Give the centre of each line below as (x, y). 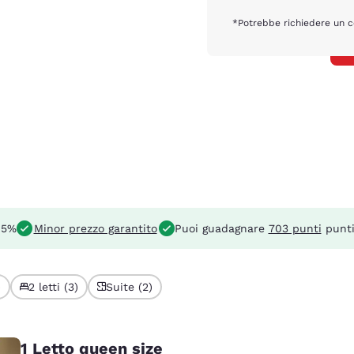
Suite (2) (129, 286)
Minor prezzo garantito (95, 228)
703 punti (295, 228)
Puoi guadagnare (221, 228)
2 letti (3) (53, 286)
